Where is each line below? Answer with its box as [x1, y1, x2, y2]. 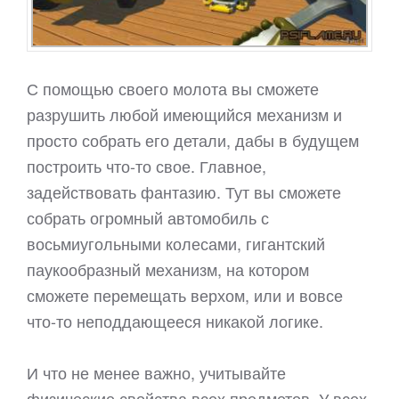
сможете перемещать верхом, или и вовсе [27, 283, 343, 307]
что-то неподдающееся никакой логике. [27, 309, 323, 333]
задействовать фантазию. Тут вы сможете [27, 180, 341, 204]
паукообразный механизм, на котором [27, 257, 309, 281]
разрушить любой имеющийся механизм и [27, 102, 342, 126]
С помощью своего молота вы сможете [27, 77, 319, 101]
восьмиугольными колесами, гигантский [27, 232, 325, 256]
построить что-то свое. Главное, [27, 154, 266, 178]
